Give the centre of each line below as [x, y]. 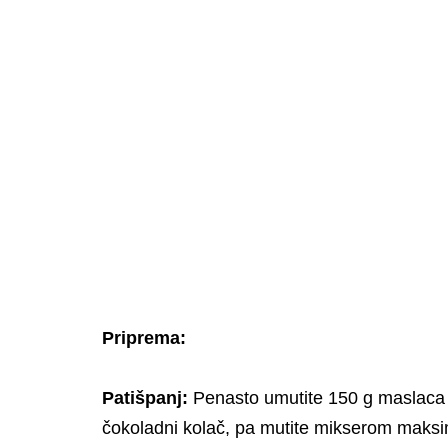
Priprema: [144, 337]
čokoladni [142, 427]
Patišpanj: [147, 397]
